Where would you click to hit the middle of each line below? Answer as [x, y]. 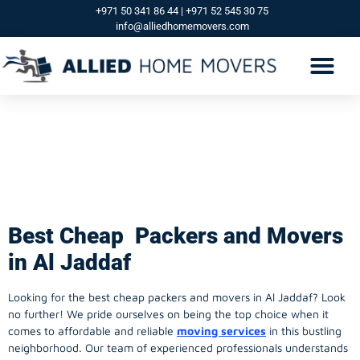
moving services [221, 330]
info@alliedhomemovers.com [182, 26]
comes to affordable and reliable [92, 330]
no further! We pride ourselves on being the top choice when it [168, 313]
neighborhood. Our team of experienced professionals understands [178, 347]
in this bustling [304, 330]
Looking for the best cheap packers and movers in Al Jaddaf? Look [177, 297]
